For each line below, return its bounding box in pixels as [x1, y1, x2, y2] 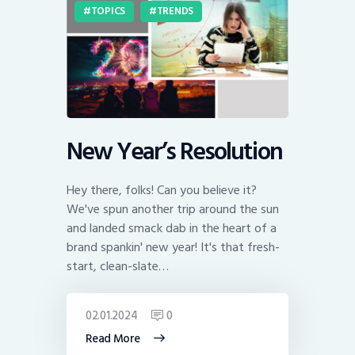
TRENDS [156, 2, 194, 21]
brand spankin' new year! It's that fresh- [67, 236, 280, 258]
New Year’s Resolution [67, 131, 282, 172]
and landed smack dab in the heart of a [67, 217, 277, 239]
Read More [86, 328, 140, 349]
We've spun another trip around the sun [67, 198, 279, 219]
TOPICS [90, 2, 126, 21]
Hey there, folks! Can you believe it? [67, 179, 257, 200]
